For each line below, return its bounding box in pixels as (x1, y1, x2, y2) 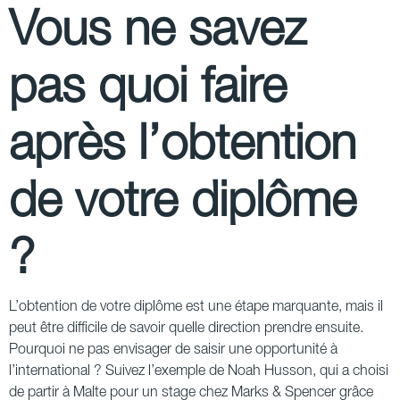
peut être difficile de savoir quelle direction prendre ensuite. (9, 321, 363, 335)
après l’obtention (9, 123, 356, 168)
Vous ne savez (9, 9, 306, 54)
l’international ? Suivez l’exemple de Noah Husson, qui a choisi (9, 364, 388, 378)
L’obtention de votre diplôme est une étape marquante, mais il (9, 300, 383, 313)
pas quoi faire (9, 66, 287, 111)
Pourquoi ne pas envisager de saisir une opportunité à (9, 343, 337, 356)
